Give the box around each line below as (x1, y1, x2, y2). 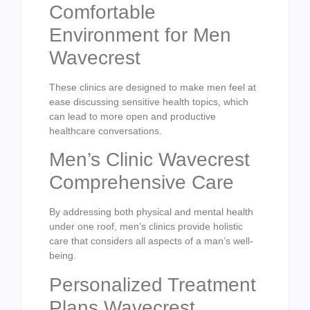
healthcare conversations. (49, 125, 162, 136)
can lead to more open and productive (49, 110, 216, 122)
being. (49, 250, 76, 262)
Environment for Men (49, 24, 231, 46)
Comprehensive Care (49, 172, 234, 194)
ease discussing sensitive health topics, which (49, 95, 248, 107)
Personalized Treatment (49, 273, 256, 295)
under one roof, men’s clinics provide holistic (49, 221, 243, 232)
